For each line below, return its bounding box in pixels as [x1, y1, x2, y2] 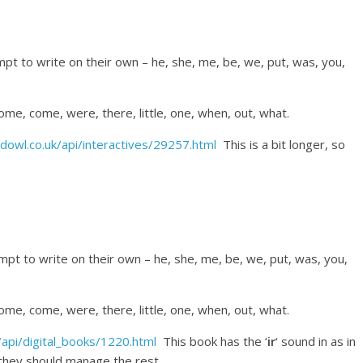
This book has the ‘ [156, 333, 267, 350]
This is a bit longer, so [216, 136, 345, 153]
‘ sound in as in [275, 333, 356, 350]
